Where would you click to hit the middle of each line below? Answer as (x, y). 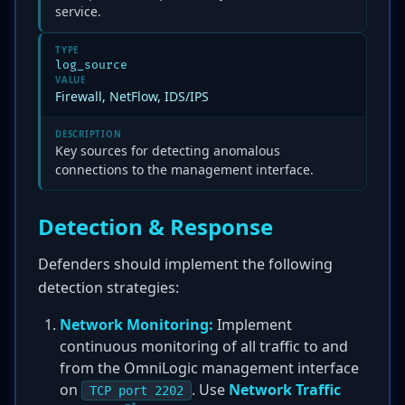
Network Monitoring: (137, 325)
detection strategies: (108, 287)
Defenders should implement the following (185, 264)
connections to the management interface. (184, 170)
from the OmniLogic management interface (209, 368)
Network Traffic (285, 390)
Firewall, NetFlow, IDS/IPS (132, 96)
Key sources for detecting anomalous (168, 151)
